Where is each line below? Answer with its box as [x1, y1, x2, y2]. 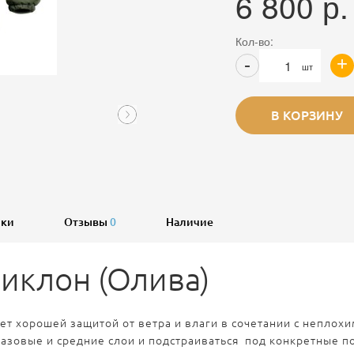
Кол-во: [235, 33, 273, 49]
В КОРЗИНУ [270, 108, 343, 122]
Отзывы [64, 216, 110, 228]
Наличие [166, 216, 213, 228]
